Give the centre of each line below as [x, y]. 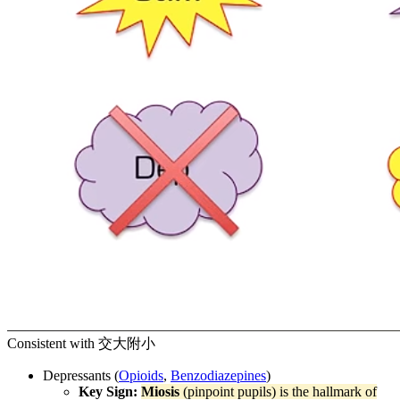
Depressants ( [81, 376]
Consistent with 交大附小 [81, 344]
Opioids [141, 376]
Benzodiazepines [218, 376]
